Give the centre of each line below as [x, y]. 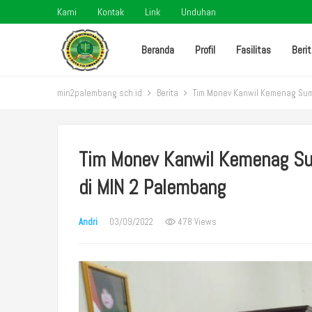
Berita [167, 93]
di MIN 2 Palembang [152, 187]
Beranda [158, 50]
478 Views [196, 222]
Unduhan [198, 12]
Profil [205, 50]
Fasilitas [254, 50]
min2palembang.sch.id [100, 93]
